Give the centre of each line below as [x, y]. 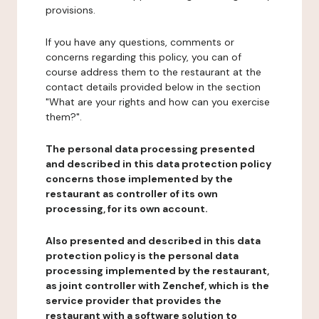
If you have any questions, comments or [140, 42]
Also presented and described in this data [153, 241]
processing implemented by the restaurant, [157, 271]
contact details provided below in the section [153, 87]
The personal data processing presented [150, 149]
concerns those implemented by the [139, 179]
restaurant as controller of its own [132, 194]
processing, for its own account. [127, 209]
